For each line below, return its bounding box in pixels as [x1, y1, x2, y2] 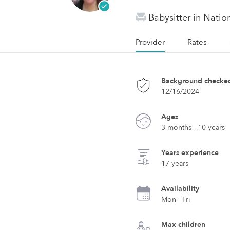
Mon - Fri [161, 195, 191, 204]
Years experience [161, 148, 219, 158]
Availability [161, 184, 200, 194]
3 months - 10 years [161, 123, 225, 132]
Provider [136, 37, 165, 47]
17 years [161, 159, 189, 168]
